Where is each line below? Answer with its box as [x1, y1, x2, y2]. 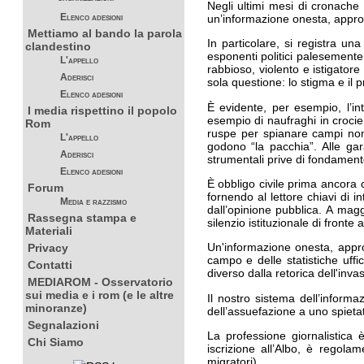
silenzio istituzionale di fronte [206, 215, 354, 229]
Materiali [24, 224, 72, 238]
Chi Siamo [27, 336, 84, 349]
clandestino [24, 40, 91, 54]
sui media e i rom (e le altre [24, 288, 174, 302]
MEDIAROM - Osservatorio [27, 275, 173, 289]
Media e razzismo [59, 197, 127, 207]
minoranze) [24, 301, 87, 315]
